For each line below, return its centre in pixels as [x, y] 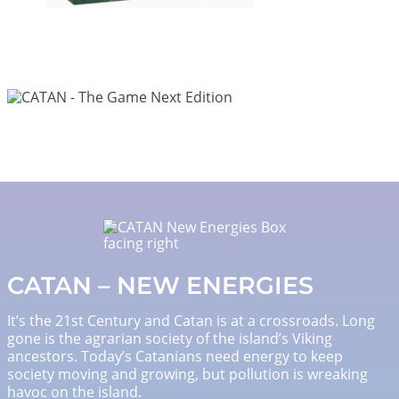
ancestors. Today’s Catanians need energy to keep [175, 356]
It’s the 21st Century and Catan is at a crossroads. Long [191, 320]
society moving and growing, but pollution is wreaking [187, 374]
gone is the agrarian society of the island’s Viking [170, 338]
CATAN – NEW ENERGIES [160, 285]
